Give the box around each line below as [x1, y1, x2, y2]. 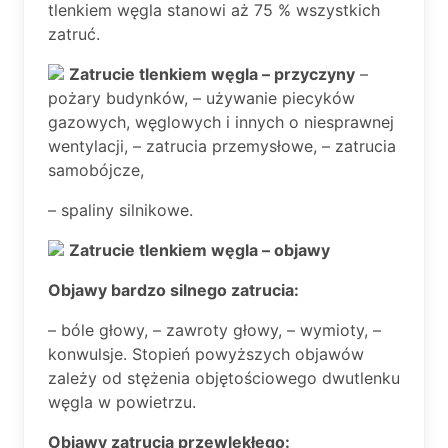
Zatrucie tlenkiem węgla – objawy [69, 240, 330, 260]
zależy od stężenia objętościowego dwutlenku [48, 368, 400, 388]
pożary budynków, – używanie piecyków [48, 88, 355, 108]
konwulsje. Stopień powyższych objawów [48, 344, 364, 364]
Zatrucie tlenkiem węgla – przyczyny [69, 64, 355, 84]
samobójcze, [48, 160, 144, 180]
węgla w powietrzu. [48, 392, 196, 412]
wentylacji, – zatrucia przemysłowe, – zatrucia [48, 136, 396, 156]
